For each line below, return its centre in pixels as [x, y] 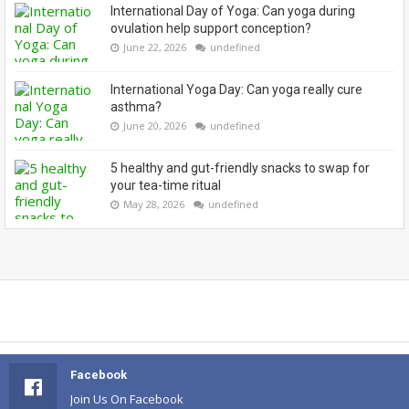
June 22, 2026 [155, 47]
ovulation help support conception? [211, 29]
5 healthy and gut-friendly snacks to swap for [240, 168]
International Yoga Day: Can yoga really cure [236, 90]
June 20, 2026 [155, 126]
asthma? [136, 107]
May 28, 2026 [154, 204]
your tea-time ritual [166, 186]
